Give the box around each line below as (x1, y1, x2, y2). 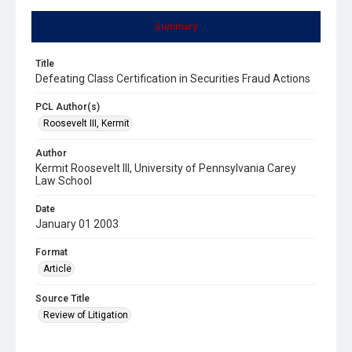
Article (43, 262, 71, 274)
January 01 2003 (35, 217, 119, 230)
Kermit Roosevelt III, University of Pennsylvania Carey (35, 161, 296, 174)
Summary (155, 20, 197, 32)
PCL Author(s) (35, 101, 100, 112)
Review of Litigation (43, 309, 128, 321)
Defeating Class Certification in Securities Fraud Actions (35, 71, 310, 85)
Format (35, 246, 68, 258)
